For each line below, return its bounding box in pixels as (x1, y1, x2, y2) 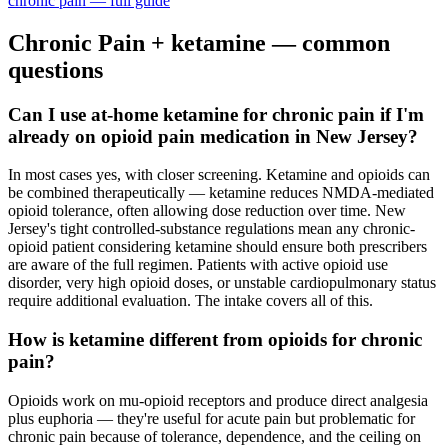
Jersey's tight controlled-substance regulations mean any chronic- (8, 220, 415, 238)
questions (8, 56, 103, 83)
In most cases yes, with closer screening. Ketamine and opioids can (8, 166, 430, 184)
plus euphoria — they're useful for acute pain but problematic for (8, 409, 415, 427)
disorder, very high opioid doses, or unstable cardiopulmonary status (8, 274, 436, 292)
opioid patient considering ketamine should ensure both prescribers (8, 238, 427, 256)
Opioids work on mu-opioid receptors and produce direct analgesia (8, 391, 428, 409)
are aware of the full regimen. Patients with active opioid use (8, 256, 388, 274)
